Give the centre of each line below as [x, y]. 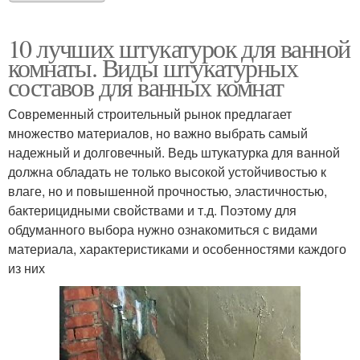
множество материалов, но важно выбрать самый [158, 133]
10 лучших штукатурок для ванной [179, 47]
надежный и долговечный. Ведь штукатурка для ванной [174, 152]
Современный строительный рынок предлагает [150, 113]
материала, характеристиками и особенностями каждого [177, 248]
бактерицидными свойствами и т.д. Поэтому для [152, 210]
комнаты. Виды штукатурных [153, 67]
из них [27, 268]
